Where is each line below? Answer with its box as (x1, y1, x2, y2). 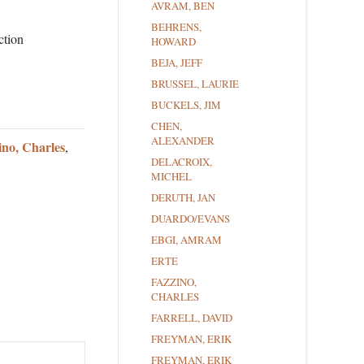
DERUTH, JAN (151, 190, 215, 206)
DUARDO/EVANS (151, 211, 230, 227)
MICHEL (151, 169, 192, 184)
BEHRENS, (151, 19, 201, 35)
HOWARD (151, 34, 196, 50)
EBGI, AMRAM (151, 232, 222, 248)
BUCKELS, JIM (151, 97, 221, 113)
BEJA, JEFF (151, 55, 202, 71)
